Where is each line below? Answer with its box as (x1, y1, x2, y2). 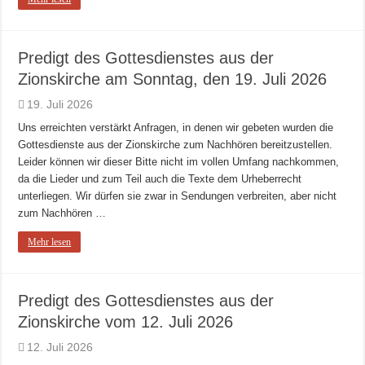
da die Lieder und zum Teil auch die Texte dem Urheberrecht (18, 173, 302, 186)
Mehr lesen (28, 236, 72, 248)
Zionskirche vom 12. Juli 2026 (18, 313, 234, 332)
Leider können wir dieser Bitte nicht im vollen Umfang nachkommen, (18, 156, 340, 169)
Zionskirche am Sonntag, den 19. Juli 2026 (18, 70, 328, 89)
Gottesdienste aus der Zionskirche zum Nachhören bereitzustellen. (18, 139, 333, 152)
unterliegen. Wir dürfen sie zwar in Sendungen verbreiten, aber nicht (18, 190, 337, 203)
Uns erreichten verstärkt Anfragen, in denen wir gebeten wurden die (18, 121, 334, 134)
